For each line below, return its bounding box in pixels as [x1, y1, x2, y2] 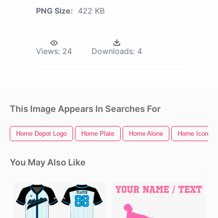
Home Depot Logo [16, 130, 67, 138]
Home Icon [178, 130, 208, 138]
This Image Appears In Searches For [10, 104, 161, 114]
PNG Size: [36, 6, 73, 16]
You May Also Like [10, 157, 86, 168]
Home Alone [129, 130, 163, 138]
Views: [36, 46, 60, 56]
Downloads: [91, 46, 135, 56]
